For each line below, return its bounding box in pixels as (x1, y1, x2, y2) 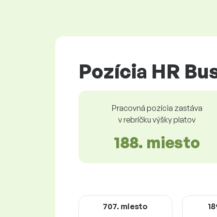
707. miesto (103, 201, 148, 211)
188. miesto (114, 132, 200, 152)
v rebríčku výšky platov (118, 114, 196, 124)
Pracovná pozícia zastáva (111, 103, 202, 113)
